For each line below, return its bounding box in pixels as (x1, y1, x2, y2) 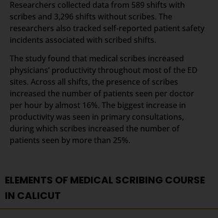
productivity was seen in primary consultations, (10, 111, 184, 122)
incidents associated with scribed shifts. (10, 34, 156, 45)
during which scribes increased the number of (10, 123, 180, 134)
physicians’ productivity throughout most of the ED (10, 64, 198, 75)
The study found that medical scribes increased (10, 53, 184, 64)
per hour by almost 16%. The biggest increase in (10, 99, 186, 110)
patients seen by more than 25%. (10, 134, 130, 145)
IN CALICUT (5, 189, 61, 203)
